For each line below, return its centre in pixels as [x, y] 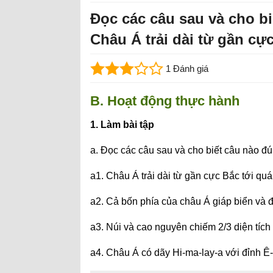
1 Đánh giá [187, 69]
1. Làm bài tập [122, 125]
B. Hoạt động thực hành [165, 101]
